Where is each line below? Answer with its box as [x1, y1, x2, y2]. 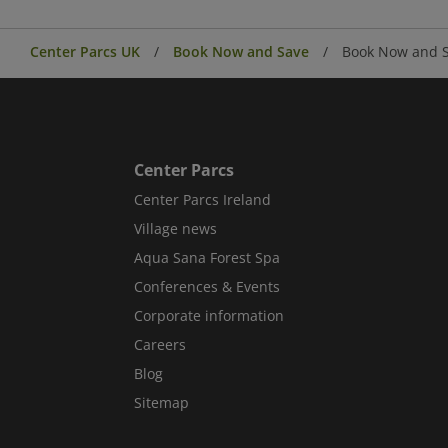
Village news [134, 218, 218, 238]
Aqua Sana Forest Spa [134, 247, 281, 267]
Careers [134, 334, 187, 354]
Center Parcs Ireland [134, 189, 272, 209]
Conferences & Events [134, 276, 281, 296]
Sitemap [134, 392, 190, 412]
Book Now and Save [173, 41, 309, 61]
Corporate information [134, 305, 285, 325]
